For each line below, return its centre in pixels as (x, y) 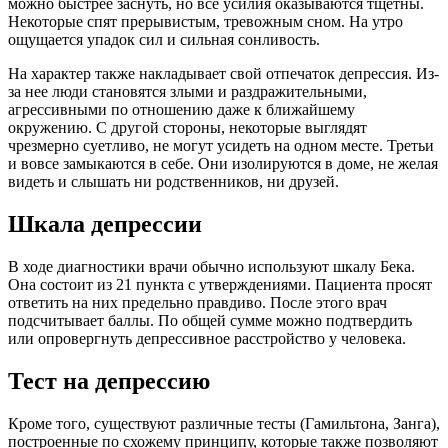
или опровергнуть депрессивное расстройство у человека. (207, 338)
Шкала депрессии (105, 223)
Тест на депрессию (109, 380)
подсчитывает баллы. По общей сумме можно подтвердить (210, 320)
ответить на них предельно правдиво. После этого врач (197, 302)
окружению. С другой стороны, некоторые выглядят (187, 128)
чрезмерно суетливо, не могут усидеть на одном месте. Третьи (221, 146)
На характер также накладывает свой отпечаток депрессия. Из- (223, 74)
